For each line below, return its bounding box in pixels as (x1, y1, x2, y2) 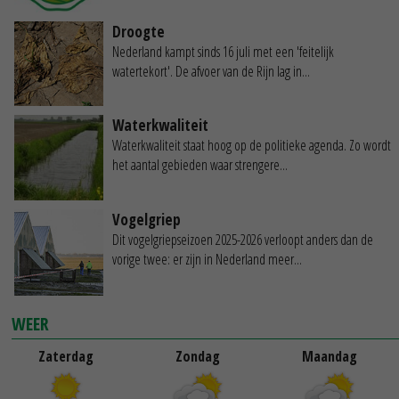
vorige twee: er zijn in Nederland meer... (112, 248, 302, 269)
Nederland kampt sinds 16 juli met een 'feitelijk (112, 41, 334, 61)
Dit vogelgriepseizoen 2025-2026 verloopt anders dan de (112, 229, 373, 249)
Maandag (301, 346, 357, 366)
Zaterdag (37, 346, 94, 366)
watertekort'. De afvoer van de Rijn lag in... (112, 61, 310, 81)
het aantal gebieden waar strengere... (112, 155, 288, 175)
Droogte (112, 20, 165, 42)
